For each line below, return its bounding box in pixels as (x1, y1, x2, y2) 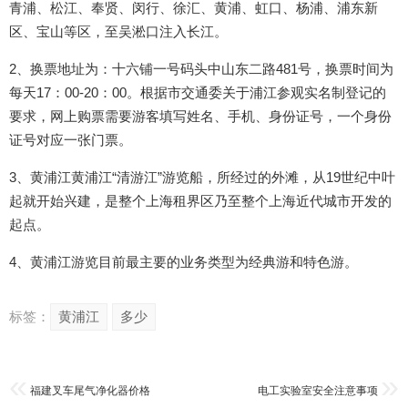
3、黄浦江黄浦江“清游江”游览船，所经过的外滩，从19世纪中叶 (9, 169, 395, 186)
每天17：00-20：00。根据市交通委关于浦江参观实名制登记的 (9, 85, 386, 101)
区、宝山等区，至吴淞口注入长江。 (9, 24, 228, 40)
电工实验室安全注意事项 (258, 384, 378, 398)
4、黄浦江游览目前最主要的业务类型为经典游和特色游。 (9, 254, 358, 270)
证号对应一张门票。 (9, 132, 132, 148)
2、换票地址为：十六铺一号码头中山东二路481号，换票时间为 (9, 61, 393, 77)
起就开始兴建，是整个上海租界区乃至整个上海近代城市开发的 (9, 193, 392, 209)
